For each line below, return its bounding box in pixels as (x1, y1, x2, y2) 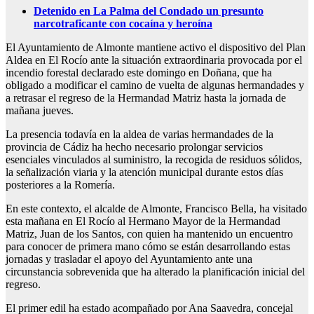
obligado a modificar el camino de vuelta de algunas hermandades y (6, 79, 304, 92)
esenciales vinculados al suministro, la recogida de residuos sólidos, (6, 153, 302, 166)
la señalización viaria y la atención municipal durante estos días (6, 166, 283, 179)
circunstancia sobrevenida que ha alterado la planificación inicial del (6, 266, 305, 278)
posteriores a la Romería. (6, 179, 115, 191)
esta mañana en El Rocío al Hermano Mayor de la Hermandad (6, 215, 280, 228)
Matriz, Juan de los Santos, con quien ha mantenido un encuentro (6, 228, 293, 240)
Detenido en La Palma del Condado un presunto (34, 5, 264, 18)
